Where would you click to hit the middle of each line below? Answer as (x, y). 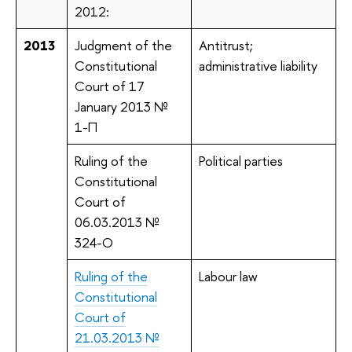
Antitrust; (225, 45)
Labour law (228, 276)
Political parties (240, 160)
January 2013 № (121, 106)
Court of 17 (109, 86)
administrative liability (258, 65)
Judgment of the (123, 45)
